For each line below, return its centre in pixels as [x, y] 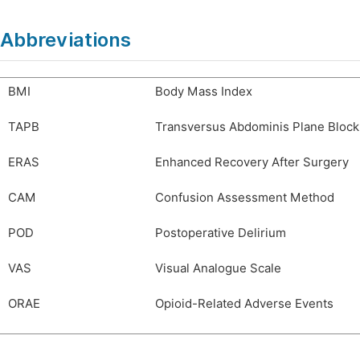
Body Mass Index [204, 92]
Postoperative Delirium [221, 233]
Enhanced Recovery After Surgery [252, 162]
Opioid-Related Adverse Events [244, 304]
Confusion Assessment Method [245, 198]
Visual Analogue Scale [218, 268]
